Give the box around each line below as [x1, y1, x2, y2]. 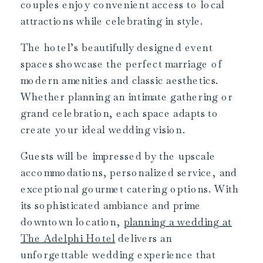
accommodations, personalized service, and [21, 166, 238, 179]
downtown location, [21, 215, 124, 228]
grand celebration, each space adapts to [21, 106, 219, 120]
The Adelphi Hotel [21, 231, 116, 245]
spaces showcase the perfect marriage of [21, 57, 222, 71]
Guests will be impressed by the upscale [21, 149, 216, 163]
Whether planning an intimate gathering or [21, 90, 234, 104]
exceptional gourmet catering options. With [21, 182, 239, 195]
